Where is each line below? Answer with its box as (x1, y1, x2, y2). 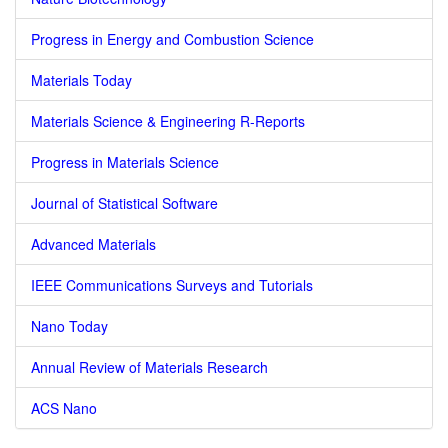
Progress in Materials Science (31, 152, 219, 172)
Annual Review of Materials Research (31, 357, 268, 377)
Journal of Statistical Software (31, 193, 218, 213)
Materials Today (31, 70, 132, 90)
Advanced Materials (31, 234, 156, 254)
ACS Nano (31, 398, 97, 418)
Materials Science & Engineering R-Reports (31, 111, 305, 131)
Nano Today (31, 316, 108, 336)
